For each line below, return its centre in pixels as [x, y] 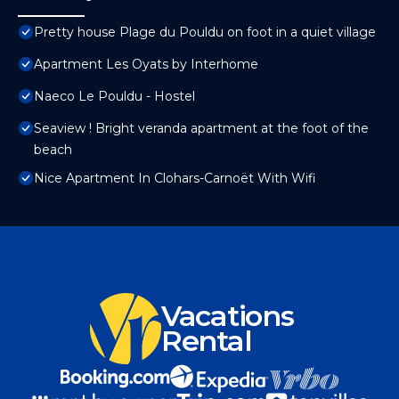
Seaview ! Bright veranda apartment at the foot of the [201, 129]
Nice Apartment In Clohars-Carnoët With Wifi [175, 179]
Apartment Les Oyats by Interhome [146, 65]
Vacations [228, 316]
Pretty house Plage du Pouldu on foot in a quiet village [205, 33]
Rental [207, 341]
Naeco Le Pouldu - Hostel [114, 97]
